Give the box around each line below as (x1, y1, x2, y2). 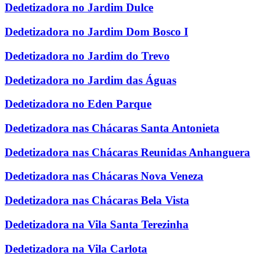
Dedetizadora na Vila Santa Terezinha (5, 218, 189, 231)
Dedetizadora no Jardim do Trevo (5, 49, 170, 62)
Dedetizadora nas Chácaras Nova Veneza (5, 170, 203, 183)
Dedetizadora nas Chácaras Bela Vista (5, 194, 189, 207)
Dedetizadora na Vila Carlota (5, 242, 147, 255)
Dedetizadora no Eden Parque (5, 98, 151, 111)
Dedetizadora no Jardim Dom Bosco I (5, 25, 188, 38)
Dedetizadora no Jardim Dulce (5, 1, 153, 14)
